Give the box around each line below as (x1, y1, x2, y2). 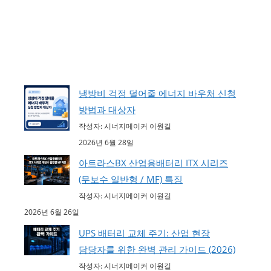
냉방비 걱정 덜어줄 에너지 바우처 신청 (79, 87, 236, 99)
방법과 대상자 (79, 103, 135, 116)
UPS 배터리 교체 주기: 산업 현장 (79, 226, 210, 239)
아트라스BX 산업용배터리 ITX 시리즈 (79, 157, 228, 169)
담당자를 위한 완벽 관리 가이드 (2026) (79, 243, 235, 255)
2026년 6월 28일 (79, 137, 134, 148)
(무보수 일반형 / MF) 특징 (79, 173, 183, 186)
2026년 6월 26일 (24, 207, 79, 218)
